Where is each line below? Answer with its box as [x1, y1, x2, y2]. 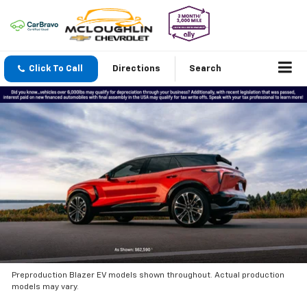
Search [189, 64, 221, 74]
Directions [112, 64, 160, 74]
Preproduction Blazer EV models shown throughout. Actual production [12, 271, 285, 280]
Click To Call [29, 64, 83, 74]
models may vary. [12, 283, 79, 292]
